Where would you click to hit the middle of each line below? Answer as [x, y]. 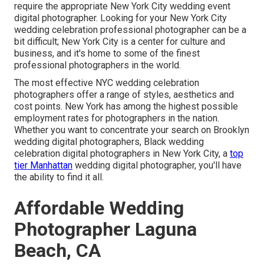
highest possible [202, 107]
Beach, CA [57, 251]
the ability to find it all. [59, 177]
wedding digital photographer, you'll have [157, 166]
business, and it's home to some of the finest [107, 54]
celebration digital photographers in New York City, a [122, 154]
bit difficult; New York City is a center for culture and [120, 42]
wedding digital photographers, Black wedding [109, 142]
